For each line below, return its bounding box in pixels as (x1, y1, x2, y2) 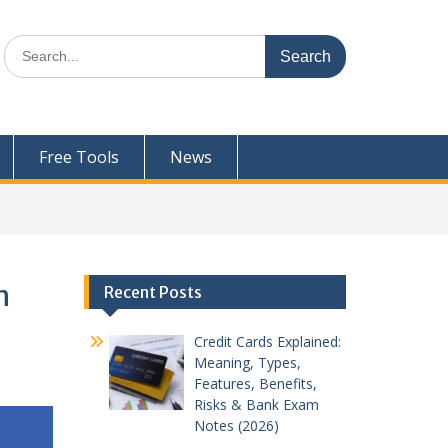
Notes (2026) (194, 415, 279, 435)
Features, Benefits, (194, 373, 317, 393)
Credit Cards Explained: (194, 331, 341, 351)
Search (3, 35, 47, 54)
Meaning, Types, (194, 352, 301, 372)
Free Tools (39, 145, 119, 168)
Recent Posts (103, 281, 202, 302)
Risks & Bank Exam (194, 394, 319, 414)
